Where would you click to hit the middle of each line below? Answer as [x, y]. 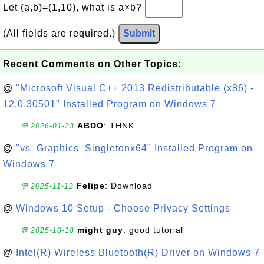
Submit [139, 33]
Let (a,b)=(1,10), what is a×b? [74, 7]
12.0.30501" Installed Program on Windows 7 [110, 104]
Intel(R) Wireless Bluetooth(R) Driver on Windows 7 [138, 253]
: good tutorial [153, 230]
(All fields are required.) [61, 33]
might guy [100, 230]
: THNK [119, 126]
